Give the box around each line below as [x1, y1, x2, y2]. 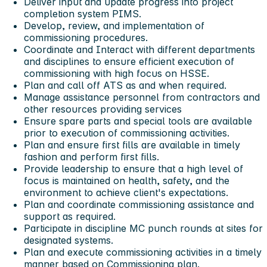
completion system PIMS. [24, 7, 141, 20]
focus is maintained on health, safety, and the [24, 174, 229, 187]
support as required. [24, 210, 116, 222]
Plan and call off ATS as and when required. [24, 79, 226, 91]
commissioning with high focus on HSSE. [24, 67, 209, 79]
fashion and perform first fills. [24, 150, 159, 163]
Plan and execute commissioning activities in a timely [24, 246, 262, 258]
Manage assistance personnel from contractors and [24, 91, 260, 103]
